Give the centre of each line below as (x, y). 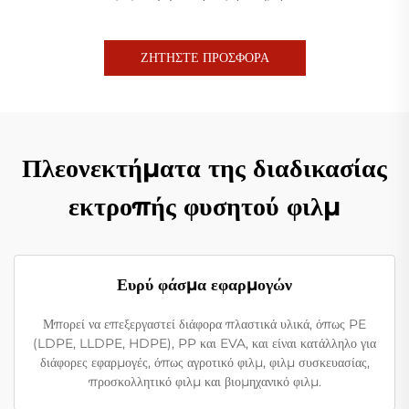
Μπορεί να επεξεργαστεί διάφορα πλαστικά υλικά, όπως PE (204, 324)
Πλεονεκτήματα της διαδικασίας (204, 168)
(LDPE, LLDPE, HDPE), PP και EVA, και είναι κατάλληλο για (204, 343)
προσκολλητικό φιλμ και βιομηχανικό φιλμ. (204, 381)
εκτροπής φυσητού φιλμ (204, 206)
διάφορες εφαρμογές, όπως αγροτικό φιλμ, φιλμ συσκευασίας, (204, 362)
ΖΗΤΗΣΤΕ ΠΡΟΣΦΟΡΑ (204, 57)
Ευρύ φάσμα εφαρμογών (204, 284)
